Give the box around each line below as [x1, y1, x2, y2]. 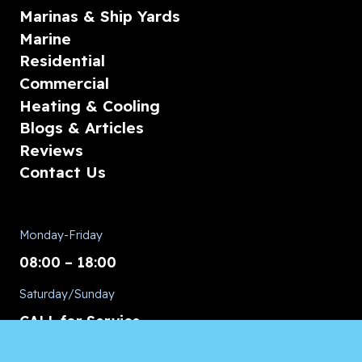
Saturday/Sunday [19, 287, 115, 301]
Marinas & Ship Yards [19, 6, 180, 27]
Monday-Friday [19, 228, 103, 242]
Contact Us [19, 162, 106, 183]
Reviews [19, 140, 83, 160]
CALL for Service [19, 312, 141, 330]
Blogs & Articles [19, 118, 144, 138]
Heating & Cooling [19, 95, 160, 116]
